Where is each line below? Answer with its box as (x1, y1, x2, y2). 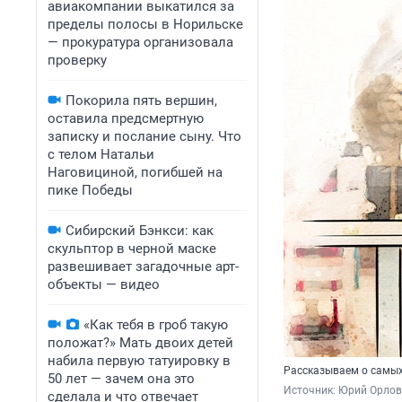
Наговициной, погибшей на (48, 164, 223, 180)
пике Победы (48, 182, 133, 198)
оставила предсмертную (48, 110, 204, 127)
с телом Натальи (48, 146, 154, 162)
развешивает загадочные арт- (48, 258, 239, 275)
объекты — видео (48, 276, 160, 293)
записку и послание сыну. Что (48, 128, 241, 144)
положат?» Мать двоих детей (48, 335, 233, 351)
